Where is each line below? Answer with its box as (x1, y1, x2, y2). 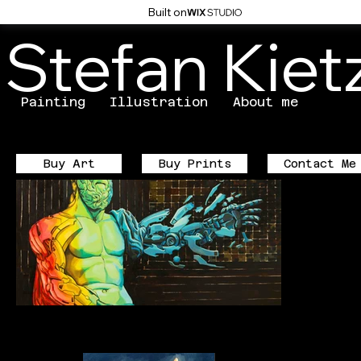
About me (233, 94, 299, 110)
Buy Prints (157, 157, 231, 171)
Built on (147, 5, 187, 19)
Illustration (110, 94, 209, 110)
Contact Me (284, 157, 357, 171)
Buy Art (43, 157, 96, 171)
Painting (20, 94, 85, 110)
